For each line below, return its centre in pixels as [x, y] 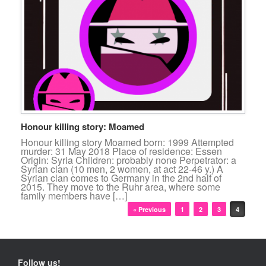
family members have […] [74, 195]
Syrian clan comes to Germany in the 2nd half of [121, 178]
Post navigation [47, 205]
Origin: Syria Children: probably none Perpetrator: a [129, 160]
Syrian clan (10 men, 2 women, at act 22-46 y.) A [122, 169]
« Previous [149, 209]
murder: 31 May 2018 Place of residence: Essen [121, 151]
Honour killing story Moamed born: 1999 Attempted [127, 142]
